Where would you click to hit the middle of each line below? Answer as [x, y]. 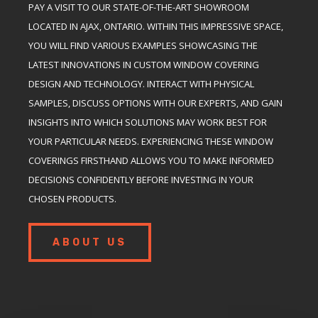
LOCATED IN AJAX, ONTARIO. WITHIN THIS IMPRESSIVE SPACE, [156, 26]
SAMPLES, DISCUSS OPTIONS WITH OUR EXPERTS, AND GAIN [155, 103]
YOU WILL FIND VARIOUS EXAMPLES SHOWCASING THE [143, 45]
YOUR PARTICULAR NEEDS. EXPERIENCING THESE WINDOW [151, 141]
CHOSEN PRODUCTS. [72, 198]
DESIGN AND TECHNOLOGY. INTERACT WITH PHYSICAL [141, 83]
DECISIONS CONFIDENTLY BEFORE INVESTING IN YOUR [141, 179]
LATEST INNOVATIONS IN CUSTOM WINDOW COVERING [144, 64]
